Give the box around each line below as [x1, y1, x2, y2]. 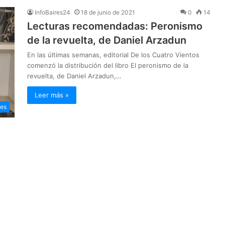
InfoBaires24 [35, 9, 70, 17]
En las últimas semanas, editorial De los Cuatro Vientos [27, 51, 199, 59]
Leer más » [35, 91, 69, 99]
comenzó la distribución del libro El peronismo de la [27, 61, 188, 70]
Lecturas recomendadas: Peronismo [27, 20, 202, 33]
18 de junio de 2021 [81, 9, 135, 17]
